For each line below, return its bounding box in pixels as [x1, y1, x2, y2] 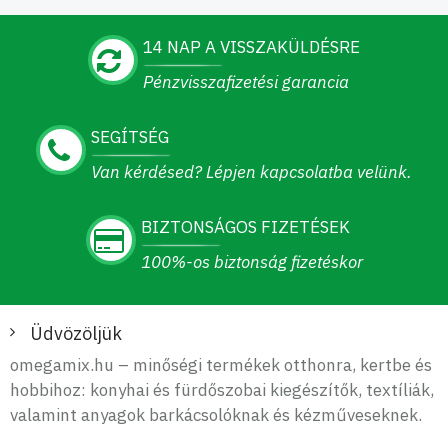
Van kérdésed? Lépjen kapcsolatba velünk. [91, 161, 412, 183]
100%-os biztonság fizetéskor [140, 251, 363, 273]
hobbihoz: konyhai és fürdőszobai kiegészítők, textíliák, [10, 379, 434, 401]
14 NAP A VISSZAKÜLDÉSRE [143, 36, 360, 58]
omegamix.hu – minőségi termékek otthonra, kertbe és [10, 354, 432, 376]
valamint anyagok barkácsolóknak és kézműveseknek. [10, 404, 422, 426]
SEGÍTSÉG [91, 126, 169, 148]
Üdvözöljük [30, 322, 122, 345]
